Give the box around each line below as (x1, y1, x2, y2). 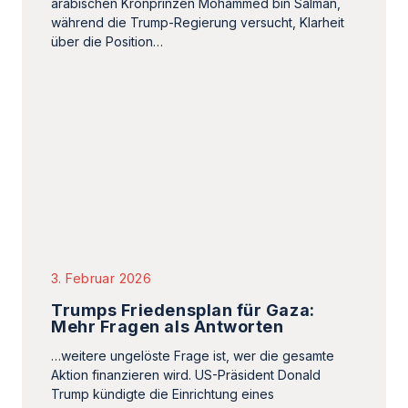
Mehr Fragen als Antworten (51, 182, 284, 202)
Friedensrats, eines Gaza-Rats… (51, 270, 241, 287)
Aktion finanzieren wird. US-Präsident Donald (51, 232, 321, 249)
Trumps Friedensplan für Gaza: (51, 166, 315, 186)
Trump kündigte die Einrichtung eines (51, 251, 274, 268)
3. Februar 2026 (51, 136, 152, 152)
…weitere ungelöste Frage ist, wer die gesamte (51, 213, 334, 229)
